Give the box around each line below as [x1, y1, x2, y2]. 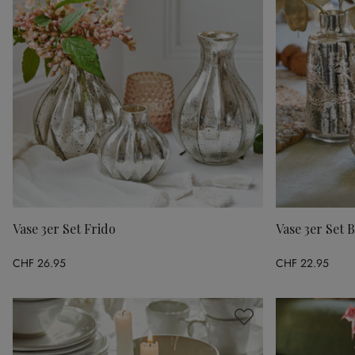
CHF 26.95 [13, 254, 66, 271]
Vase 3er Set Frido [13, 220, 116, 237]
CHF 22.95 [276, 254, 329, 271]
